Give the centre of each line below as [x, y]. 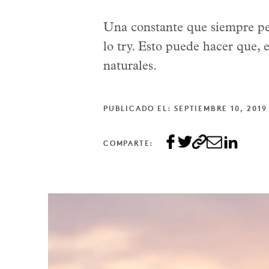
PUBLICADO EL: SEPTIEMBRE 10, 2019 [185, 109]
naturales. [130, 67]
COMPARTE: [129, 144]
